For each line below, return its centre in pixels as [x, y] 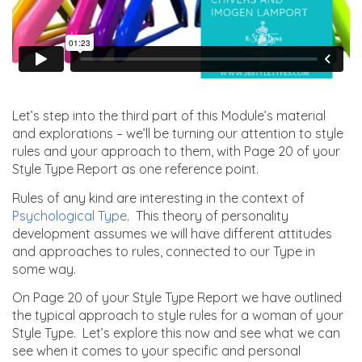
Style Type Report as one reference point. [135, 169]
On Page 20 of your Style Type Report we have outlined [177, 298]
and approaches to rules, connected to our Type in [164, 251]
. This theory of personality [208, 215]
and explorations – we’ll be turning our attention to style [178, 134]
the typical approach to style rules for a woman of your [178, 316]
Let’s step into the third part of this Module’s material [169, 116]
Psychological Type [69, 215]
